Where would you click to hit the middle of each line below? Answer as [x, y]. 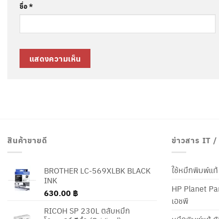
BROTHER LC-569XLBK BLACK [97, 170]
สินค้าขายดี [27, 140]
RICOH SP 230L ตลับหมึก [87, 210]
